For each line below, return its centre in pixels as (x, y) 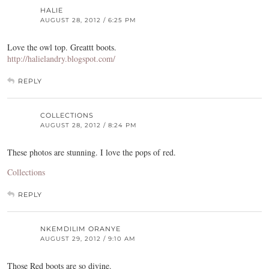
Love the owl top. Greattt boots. (62, 47)
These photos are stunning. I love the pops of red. (92, 152)
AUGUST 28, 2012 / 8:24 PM (89, 125)
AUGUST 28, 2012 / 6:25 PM (88, 20)
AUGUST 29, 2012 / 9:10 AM (88, 238)
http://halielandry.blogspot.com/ (61, 58)
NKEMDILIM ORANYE (80, 228)
